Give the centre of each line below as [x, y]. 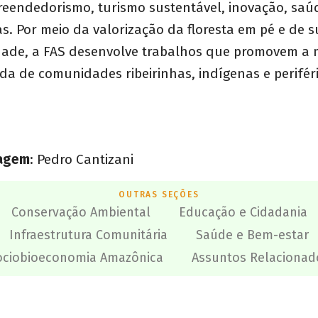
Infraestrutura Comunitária [88, 235]
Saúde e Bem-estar [252, 235]
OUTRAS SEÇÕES [159, 194]
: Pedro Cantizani [82, 160]
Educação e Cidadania [243, 212]
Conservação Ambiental [81, 212]
